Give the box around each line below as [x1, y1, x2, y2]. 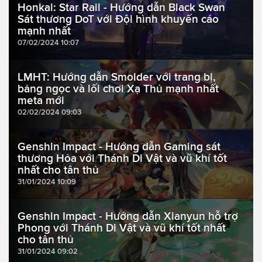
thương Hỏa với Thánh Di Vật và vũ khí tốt [18, 152, 227, 165]
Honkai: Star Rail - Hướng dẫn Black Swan [18, 1, 225, 14]
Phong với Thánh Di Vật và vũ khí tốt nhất [18, 222, 226, 235]
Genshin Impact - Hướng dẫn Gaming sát [18, 140, 220, 153]
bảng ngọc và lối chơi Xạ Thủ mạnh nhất [18, 82, 219, 95]
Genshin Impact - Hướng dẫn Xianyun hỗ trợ [18, 210, 238, 223]
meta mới [18, 94, 64, 107]
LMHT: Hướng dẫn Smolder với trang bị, [18, 71, 216, 84]
